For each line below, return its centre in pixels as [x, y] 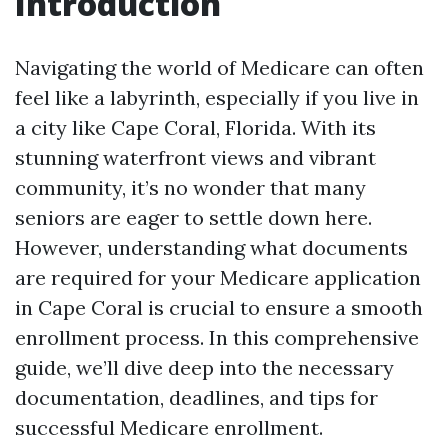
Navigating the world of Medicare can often [219, 67]
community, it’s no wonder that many [190, 187]
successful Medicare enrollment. [169, 427]
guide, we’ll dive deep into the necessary [204, 367]
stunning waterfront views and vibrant [195, 157]
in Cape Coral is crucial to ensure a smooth [219, 307]
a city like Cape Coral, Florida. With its [195, 127]
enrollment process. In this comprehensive [217, 337]
